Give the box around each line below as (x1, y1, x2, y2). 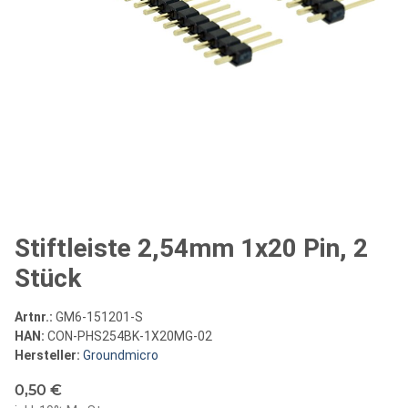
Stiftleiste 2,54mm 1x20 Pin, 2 (15, 232, 368, 263)
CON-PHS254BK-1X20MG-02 (47, 328, 212, 343)
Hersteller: (15, 347, 80, 362)
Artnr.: (15, 309, 56, 324)
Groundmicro (83, 347, 158, 362)
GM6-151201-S (56, 309, 143, 324)
